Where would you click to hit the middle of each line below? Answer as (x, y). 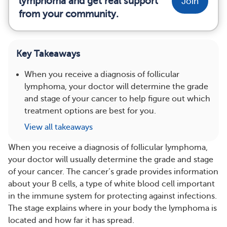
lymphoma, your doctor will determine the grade (116, 87)
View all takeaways (59, 127)
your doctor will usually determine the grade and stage (111, 160)
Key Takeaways (48, 54)
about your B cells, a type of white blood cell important (111, 184)
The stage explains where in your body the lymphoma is (112, 208)
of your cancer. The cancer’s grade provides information (113, 172)
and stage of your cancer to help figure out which (117, 99)
